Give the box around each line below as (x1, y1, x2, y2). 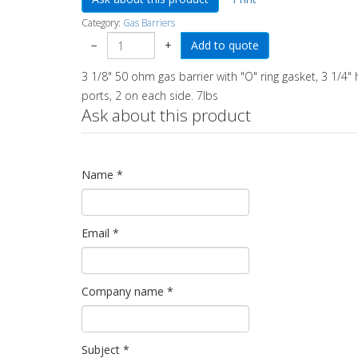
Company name (82, 284, 164, 299)
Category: (82, 16, 123, 29)
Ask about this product (82, 104, 251, 126)
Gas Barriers (123, 16, 175, 29)
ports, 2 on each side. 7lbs (82, 88, 218, 103)
